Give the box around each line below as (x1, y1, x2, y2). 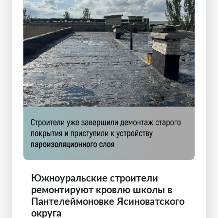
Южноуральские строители (31, 172, 158, 184)
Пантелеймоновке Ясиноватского (31, 195, 184, 207)
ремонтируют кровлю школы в (31, 183, 172, 196)
